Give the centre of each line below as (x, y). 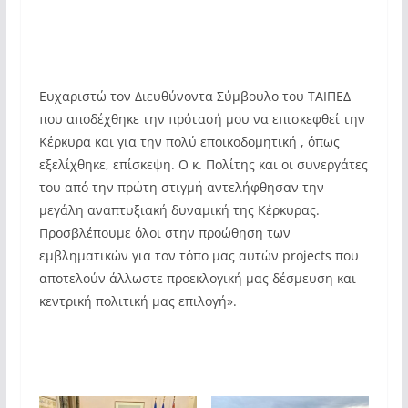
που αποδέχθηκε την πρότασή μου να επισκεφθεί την (202, 118)
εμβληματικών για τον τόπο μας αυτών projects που (199, 255)
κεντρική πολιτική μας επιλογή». (139, 301)
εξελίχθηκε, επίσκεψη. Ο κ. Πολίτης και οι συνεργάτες (203, 164)
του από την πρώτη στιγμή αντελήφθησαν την (181, 187)
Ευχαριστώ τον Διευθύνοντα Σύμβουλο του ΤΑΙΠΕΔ (194, 96)
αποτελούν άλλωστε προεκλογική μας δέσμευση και (197, 278)
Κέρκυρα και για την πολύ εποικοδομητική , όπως (189, 141)
